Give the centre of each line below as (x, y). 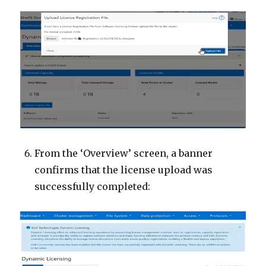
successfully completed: (93, 186)
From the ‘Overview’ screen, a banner (124, 153)
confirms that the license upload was (124, 170)
